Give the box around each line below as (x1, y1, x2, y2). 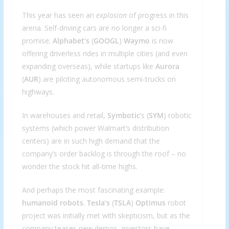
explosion (96, 10, 127, 20)
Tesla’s (86, 198, 110, 208)
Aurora (155, 61, 179, 72)
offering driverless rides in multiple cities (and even (21, 49, 188, 59)
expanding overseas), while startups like (21, 61, 155, 72)
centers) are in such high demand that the (21, 136, 160, 146)
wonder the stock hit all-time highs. (21, 162, 138, 172)
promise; (21, 36, 53, 46)
